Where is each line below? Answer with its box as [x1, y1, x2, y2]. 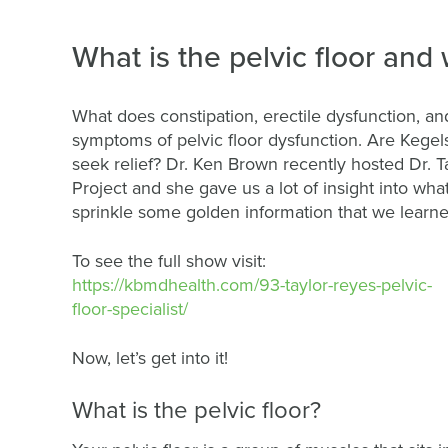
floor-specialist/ [72, 296, 188, 321]
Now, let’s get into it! [72, 345, 228, 370]
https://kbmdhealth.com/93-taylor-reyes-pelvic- [72, 272, 432, 297]
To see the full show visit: [72, 248, 266, 273]
